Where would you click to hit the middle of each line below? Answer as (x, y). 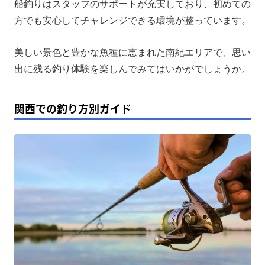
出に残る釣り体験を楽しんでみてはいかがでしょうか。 (132, 69)
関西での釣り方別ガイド (73, 108)
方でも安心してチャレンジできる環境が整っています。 (132, 20)
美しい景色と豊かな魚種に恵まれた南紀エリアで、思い (132, 52)
